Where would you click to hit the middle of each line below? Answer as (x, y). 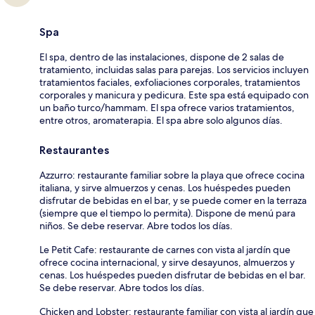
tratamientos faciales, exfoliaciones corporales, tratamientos (170, 83)
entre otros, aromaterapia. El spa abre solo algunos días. (161, 121)
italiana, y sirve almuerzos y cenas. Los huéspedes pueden (165, 188)
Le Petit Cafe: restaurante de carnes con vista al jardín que (165, 250)
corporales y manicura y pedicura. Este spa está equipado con (174, 95)
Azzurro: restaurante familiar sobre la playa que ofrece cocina (172, 175)
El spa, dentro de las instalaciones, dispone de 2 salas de (162, 57)
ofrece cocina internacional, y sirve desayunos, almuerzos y (167, 263)
